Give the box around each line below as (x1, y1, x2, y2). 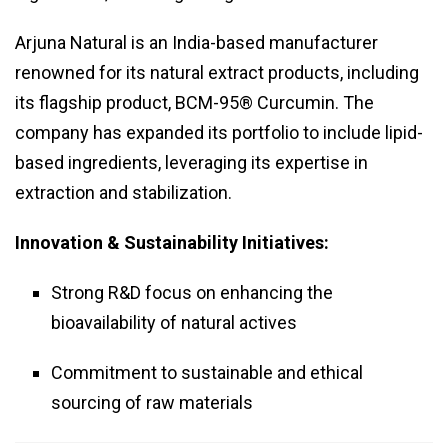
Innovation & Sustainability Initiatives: (15, 232, 329, 254)
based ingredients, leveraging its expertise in (15, 152, 368, 174)
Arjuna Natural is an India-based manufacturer (15, 32, 378, 54)
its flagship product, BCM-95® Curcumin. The (15, 92, 374, 114)
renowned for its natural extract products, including (15, 62, 419, 84)
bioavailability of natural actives (51, 312, 297, 334)
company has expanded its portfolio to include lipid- (15, 122, 423, 144)
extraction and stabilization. (15, 182, 232, 204)
